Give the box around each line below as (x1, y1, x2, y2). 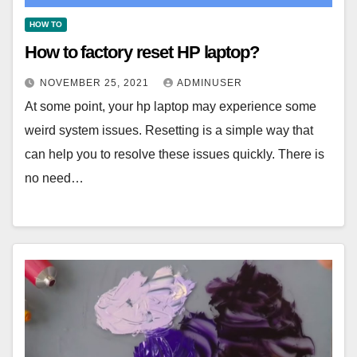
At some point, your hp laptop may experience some (25, 99, 316, 113)
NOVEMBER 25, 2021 (40, 76, 152, 88)
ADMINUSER (177, 76, 242, 88)
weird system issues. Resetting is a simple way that (25, 123, 313, 137)
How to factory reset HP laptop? (25, 41, 259, 62)
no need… (25, 171, 84, 185)
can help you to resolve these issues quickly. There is (25, 147, 324, 161)
